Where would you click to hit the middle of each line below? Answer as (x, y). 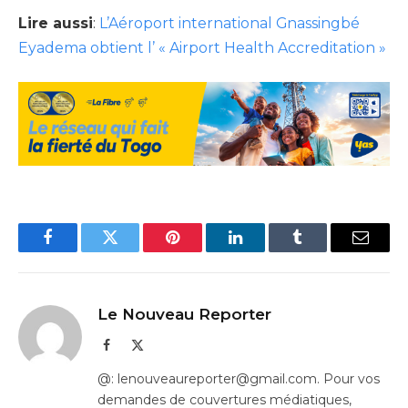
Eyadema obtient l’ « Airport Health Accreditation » (202, 47)
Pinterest (200, 251)
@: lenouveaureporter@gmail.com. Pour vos (239, 379)
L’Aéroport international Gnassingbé (229, 23)
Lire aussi (56, 23)
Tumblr (321, 251)
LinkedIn (264, 251)
